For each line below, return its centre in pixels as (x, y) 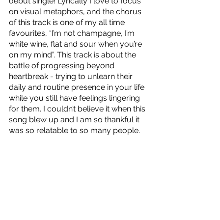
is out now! (94, 210)
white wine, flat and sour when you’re (76, 44)
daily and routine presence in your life (78, 87)
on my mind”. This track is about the (73, 55)
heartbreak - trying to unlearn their (72, 76)
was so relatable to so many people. (75, 130)
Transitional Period (41, 210)
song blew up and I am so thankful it (75, 119)
